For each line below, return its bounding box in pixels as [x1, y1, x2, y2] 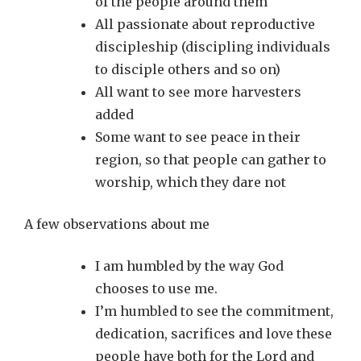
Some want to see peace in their [95, 129, 301, 145]
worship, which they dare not [95, 174, 286, 190]
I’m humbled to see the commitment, [95, 303, 334, 319]
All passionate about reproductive [95, 16, 315, 32]
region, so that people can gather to [95, 151, 326, 168]
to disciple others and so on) [95, 61, 280, 77]
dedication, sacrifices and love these [95, 326, 332, 342]
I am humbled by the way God [95, 258, 284, 274]
